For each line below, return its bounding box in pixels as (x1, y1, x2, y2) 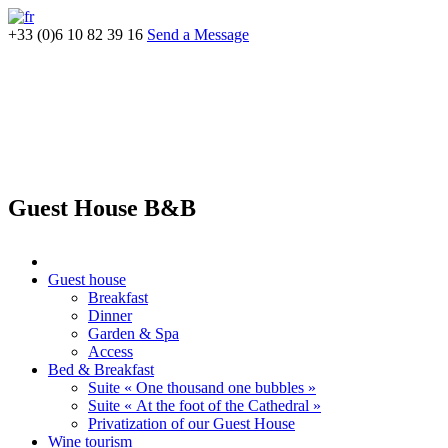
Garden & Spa (88, 324, 179, 342)
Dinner (88, 306, 132, 324)
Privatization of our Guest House (88, 414, 295, 432)
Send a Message (147, 26, 249, 43)
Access (88, 342, 133, 360)
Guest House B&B (8, 194, 196, 221)
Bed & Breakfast (48, 360, 154, 378)
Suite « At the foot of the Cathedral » (88, 396, 321, 414)
